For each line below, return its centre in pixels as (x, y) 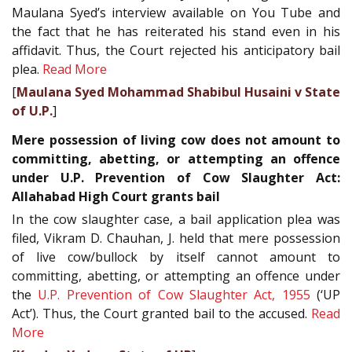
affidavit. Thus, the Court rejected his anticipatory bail (176, 51)
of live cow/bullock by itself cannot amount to (176, 257)
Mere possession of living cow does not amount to (176, 139)
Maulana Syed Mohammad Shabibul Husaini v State (178, 92)
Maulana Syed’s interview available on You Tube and (176, 13)
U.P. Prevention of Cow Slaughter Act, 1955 (174, 294)
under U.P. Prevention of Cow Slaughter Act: (176, 177)
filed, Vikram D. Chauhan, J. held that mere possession (176, 238)
